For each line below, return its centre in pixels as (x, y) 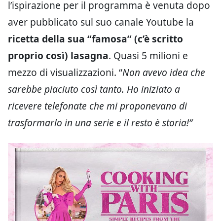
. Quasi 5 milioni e (148, 56)
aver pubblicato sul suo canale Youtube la (101, 22)
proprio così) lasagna (58, 56)
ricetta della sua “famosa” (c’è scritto (95, 39)
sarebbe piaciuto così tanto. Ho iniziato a (94, 89)
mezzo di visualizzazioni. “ (65, 73)
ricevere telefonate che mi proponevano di (97, 106)
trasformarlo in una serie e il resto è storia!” (100, 123)
